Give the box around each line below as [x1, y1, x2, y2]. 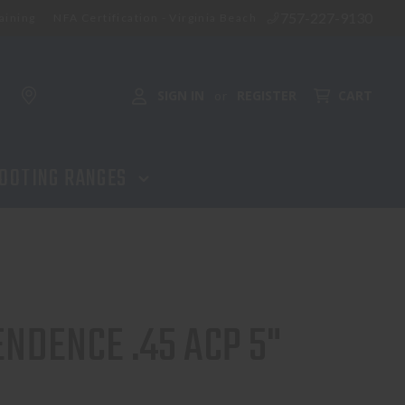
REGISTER [237, 87, 297, 104]
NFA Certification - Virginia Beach [53, 11, 257, 24]
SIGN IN [154, 87, 205, 104]
